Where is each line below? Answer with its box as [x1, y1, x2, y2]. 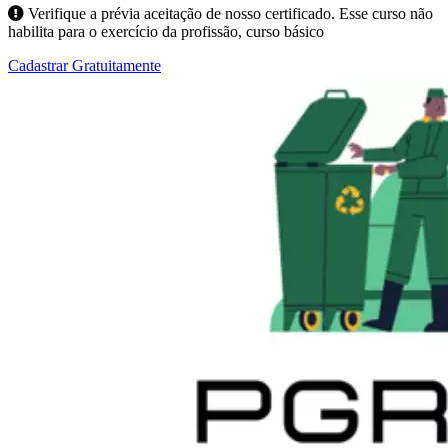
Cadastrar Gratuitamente [8, 56, 161, 74]
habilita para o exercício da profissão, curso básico [8, 22, 324, 40]
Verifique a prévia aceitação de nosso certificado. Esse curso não [24, 4, 433, 22]
